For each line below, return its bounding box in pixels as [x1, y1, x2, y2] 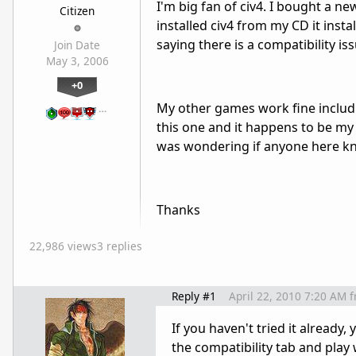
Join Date [54, 38, 100, 52]
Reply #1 [172, 288, 216, 304]
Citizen [60, 3, 95, 18]
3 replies [97, 238, 142, 254]
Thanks [157, 201, 200, 219]
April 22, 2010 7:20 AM [229, 288, 346, 304]
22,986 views [29, 238, 97, 254]
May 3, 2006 [45, 54, 109, 68]
